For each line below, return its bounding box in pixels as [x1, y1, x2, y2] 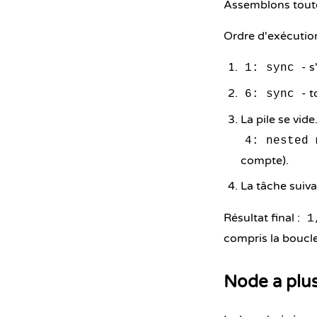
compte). [241, 154, 289, 168]
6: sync [245, 88, 294, 100]
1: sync [245, 62, 294, 74]
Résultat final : [224, 211, 303, 225]
